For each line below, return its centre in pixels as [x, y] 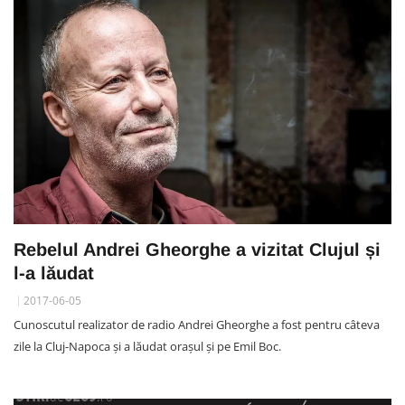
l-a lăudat [54, 273]
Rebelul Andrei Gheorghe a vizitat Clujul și [197, 250]
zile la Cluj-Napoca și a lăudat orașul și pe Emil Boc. [147, 347]
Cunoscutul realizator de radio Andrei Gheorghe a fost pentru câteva [197, 325]
